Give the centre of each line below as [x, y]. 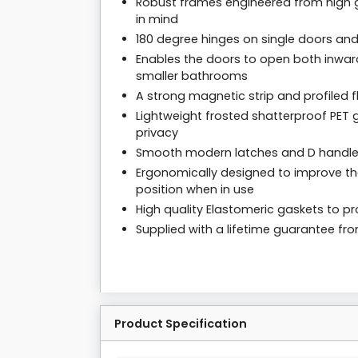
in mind [157, 20]
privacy [157, 133]
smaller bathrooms [192, 76]
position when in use [195, 190]
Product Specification [181, 324]
